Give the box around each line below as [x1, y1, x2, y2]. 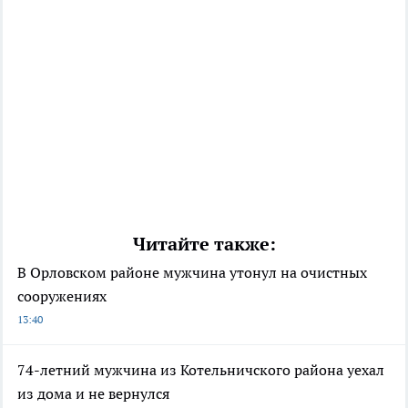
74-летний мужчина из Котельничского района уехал [17, 361, 384, 380]
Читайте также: [132, 232, 276, 257]
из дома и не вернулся [17, 384, 169, 403]
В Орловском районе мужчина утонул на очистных [17, 263, 367, 282]
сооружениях [17, 287, 107, 306]
